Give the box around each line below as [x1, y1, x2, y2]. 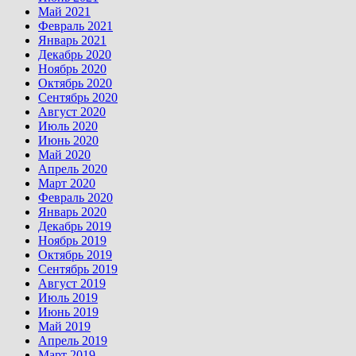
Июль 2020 [38, 119, 98, 133]
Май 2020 [38, 148, 91, 162]
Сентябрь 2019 [38, 262, 118, 277]
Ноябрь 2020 [38, 62, 106, 76]
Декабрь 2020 [38, 48, 111, 62]
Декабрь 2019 [38, 219, 111, 234]
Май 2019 [38, 319, 91, 334]
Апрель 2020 [38, 162, 107, 176]
